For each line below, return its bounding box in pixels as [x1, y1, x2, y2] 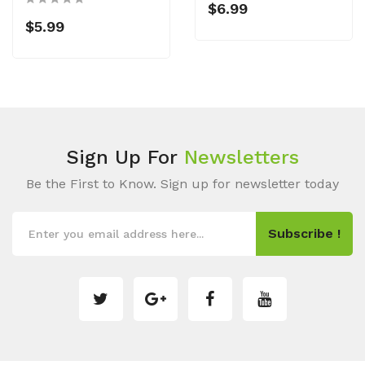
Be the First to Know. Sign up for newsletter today [26, 176, 339, 191]
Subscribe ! [268, 226, 341, 241]
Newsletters [184, 146, 299, 169]
